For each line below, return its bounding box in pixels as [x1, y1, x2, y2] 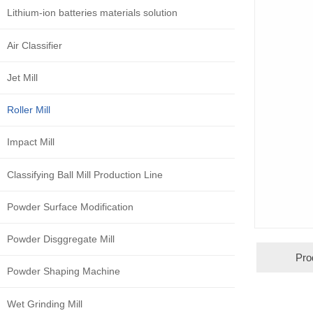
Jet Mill [7, 71, 38, 83]
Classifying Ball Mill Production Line [7, 168, 163, 180]
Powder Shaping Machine [7, 265, 120, 277]
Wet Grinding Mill [7, 298, 82, 310]
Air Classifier [7, 39, 62, 51]
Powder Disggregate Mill [7, 233, 115, 245]
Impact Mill [7, 136, 54, 148]
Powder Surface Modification [7, 201, 133, 212]
